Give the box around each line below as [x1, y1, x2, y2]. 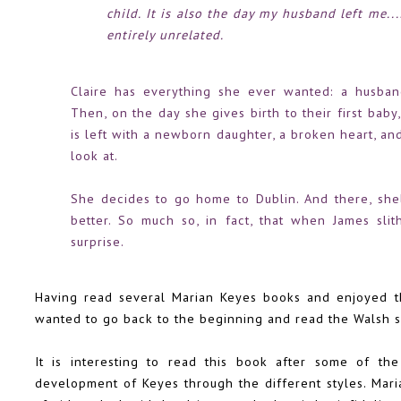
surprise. [71, 232, 124, 250]
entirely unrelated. [107, 26, 224, 44]
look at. [71, 146, 118, 164]
